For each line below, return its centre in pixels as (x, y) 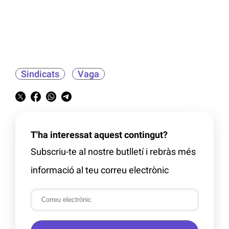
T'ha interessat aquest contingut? (99, 134)
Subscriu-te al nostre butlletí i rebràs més (113, 151)
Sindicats (40, 74)
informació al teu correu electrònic (100, 170)
